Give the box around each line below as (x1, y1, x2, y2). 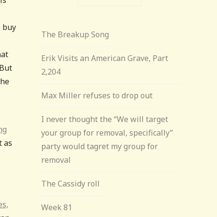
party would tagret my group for (41, 141, 158, 152)
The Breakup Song (41, 29, 109, 40)
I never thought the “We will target (41, 114, 169, 124)
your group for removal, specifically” (41, 127, 173, 138)
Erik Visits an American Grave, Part (41, 53, 169, 63)
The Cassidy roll (41, 178, 100, 189)
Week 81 (41, 202, 73, 213)
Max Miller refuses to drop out (41, 90, 153, 101)
